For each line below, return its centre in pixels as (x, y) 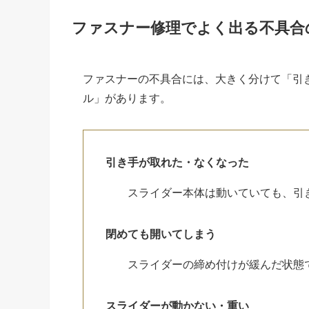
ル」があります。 (127, 98)
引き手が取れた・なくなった (177, 162)
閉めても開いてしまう (161, 234)
